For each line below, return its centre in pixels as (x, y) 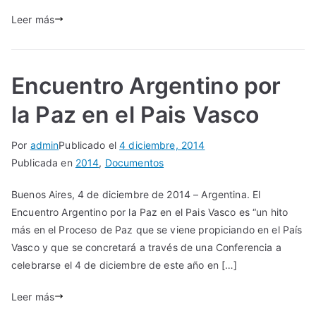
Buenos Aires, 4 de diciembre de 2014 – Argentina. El (136, 194)
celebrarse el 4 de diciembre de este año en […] (124, 265)
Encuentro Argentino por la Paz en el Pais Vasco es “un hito (150, 212)
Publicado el (89, 145)
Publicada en (43, 162)
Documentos (134, 162)
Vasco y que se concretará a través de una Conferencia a (146, 247)
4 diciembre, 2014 (162, 145)
